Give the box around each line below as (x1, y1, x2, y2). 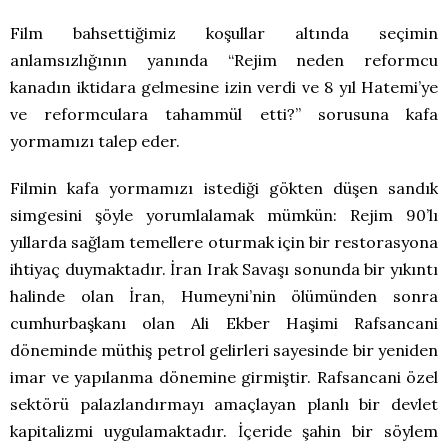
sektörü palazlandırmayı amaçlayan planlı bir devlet (10, 394, 438, 415)
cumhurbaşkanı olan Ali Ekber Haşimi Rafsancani (10, 313, 438, 334)
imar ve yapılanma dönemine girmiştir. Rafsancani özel (10, 367, 438, 388)
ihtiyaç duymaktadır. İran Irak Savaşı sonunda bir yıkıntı (10, 259, 438, 280)
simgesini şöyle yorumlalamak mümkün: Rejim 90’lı (10, 205, 438, 226)
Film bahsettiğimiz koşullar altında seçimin (10, 23, 438, 44)
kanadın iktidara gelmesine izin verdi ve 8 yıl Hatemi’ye (10, 77, 438, 98)
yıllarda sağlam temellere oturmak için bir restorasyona (10, 232, 438, 253)
